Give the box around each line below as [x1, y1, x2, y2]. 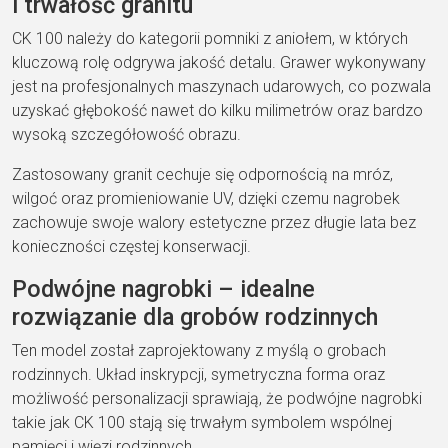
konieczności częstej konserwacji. [12, 236, 251, 256]
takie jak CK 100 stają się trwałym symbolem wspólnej [12, 412, 392, 432]
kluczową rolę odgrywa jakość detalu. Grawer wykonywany [12, 52, 426, 72]
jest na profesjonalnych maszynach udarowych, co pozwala [12, 76, 431, 96]
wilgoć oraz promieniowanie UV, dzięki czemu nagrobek [12, 188, 400, 208]
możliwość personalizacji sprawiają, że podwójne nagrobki [12, 388, 422, 408]
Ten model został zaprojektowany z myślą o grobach [12, 340, 386, 360]
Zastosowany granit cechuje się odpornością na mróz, [12, 164, 393, 184]
